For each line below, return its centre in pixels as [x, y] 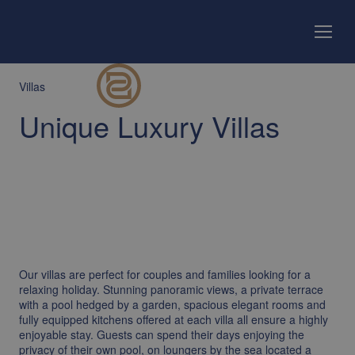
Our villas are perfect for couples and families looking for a [165, 274]
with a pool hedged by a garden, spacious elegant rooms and [172, 304]
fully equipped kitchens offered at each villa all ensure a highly [174, 319]
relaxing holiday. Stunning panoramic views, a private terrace [171, 289]
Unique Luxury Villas [149, 126]
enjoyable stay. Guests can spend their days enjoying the [162, 334]
